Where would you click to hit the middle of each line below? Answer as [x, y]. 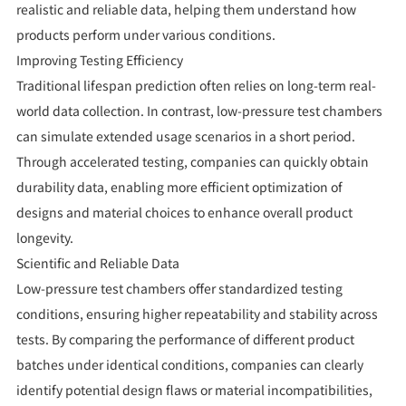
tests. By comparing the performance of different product [185, 339]
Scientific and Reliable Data [97, 263]
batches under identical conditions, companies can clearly [189, 365]
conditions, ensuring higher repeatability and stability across [197, 314]
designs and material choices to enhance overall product [184, 213]
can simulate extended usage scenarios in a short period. [185, 136]
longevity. [44, 238]
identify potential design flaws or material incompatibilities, [194, 390]
